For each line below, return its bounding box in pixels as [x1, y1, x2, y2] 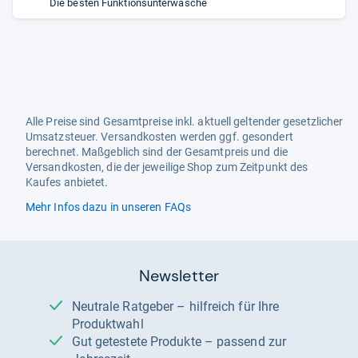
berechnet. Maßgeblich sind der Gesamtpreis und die [26, 145, 288, 158]
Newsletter [139, 265, 219, 286]
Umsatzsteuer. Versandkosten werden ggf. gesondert [26, 130, 293, 143]
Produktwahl [71, 316, 144, 332]
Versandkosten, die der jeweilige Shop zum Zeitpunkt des [26, 161, 308, 173]
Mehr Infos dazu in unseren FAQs [26, 201, 191, 213]
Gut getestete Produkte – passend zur [71, 334, 81, 349]
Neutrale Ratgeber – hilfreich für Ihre [71, 299, 81, 314]
